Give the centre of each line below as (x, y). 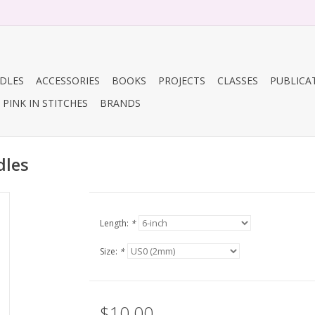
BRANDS (120, 103)
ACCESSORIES (68, 81)
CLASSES (238, 81)
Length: (115, 223)
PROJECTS (182, 81)
